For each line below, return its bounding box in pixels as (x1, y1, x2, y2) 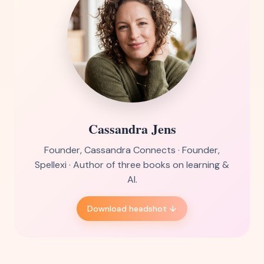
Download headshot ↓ (87, 203, 177, 214)
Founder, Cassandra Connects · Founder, (44, 144, 220, 156)
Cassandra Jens (88, 119, 176, 138)
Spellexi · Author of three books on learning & (35, 159, 229, 171)
